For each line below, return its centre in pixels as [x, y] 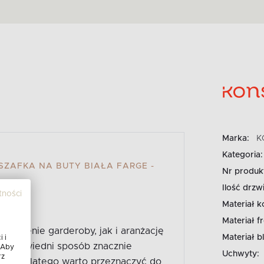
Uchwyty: [240, 254]
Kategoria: [242, 155]
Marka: [235, 138]
